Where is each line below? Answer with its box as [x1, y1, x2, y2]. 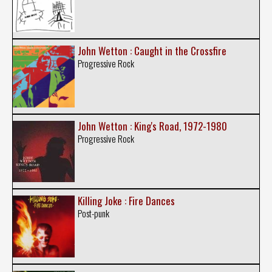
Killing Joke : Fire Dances [77, 193, 175, 208]
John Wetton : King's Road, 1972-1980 [77, 118, 227, 134]
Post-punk [77, 206, 109, 220]
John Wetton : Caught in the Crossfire [77, 43, 226, 58]
